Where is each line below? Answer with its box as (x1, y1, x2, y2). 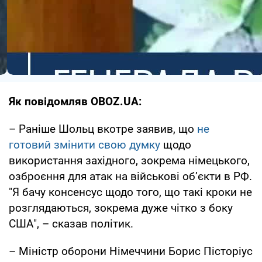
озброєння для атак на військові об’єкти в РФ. (9, 169, 252, 183)
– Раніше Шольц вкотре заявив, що (9, 122, 197, 136)
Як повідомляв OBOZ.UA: (9, 94, 142, 108)
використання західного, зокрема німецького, (9, 153, 250, 167)
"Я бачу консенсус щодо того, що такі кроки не (9, 185, 252, 199)
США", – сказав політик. (9, 216, 133, 230)
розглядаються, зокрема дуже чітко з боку (9, 201, 233, 215)
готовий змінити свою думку (9, 137, 160, 151)
